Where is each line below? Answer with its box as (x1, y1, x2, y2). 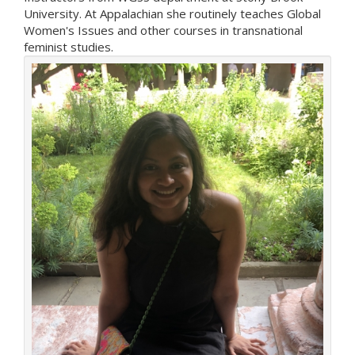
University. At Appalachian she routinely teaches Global (24, 6, 321, 21)
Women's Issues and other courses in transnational (24, 22, 303, 38)
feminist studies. (24, 39, 116, 55)
